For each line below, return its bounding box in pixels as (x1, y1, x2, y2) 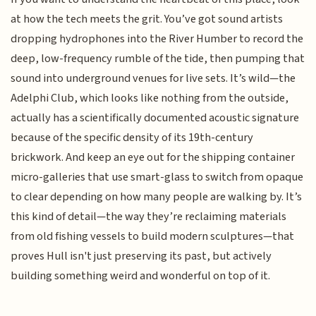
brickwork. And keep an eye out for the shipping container (11, 149, 296, 166)
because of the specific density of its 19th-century (11, 129, 254, 147)
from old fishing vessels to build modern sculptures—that (11, 228, 295, 245)
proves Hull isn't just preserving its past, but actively (11, 248, 272, 265)
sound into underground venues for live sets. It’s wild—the (11, 70, 296, 87)
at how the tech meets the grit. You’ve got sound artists (11, 11, 284, 28)
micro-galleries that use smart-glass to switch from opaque (11, 169, 304, 186)
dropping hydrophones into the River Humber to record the (11, 30, 304, 48)
